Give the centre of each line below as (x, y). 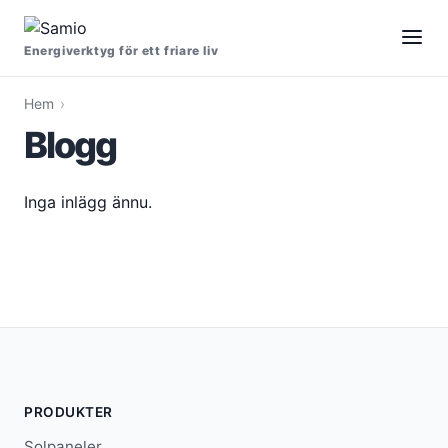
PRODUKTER (68, 412)
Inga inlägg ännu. (88, 202)
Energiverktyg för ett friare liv (121, 50)
